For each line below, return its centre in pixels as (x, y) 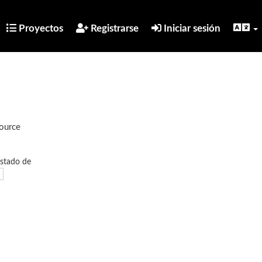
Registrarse (113, 28)
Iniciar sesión (191, 28)
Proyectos (40, 28)
